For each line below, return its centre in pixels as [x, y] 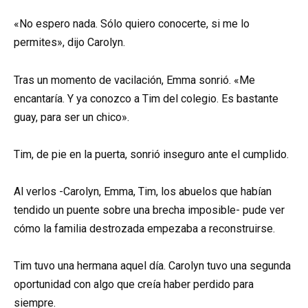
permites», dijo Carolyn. [69, 43]
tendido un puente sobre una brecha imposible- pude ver [149, 210]
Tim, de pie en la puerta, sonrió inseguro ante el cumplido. [151, 154]
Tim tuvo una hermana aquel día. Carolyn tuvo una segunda [152, 266]
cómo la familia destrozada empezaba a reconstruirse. [144, 229]
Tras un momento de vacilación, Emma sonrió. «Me [134, 80]
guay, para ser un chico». [71, 117]
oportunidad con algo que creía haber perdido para [134, 285]
